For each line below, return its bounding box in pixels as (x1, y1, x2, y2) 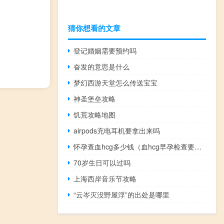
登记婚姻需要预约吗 (73, 45, 137, 55)
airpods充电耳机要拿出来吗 (73, 125, 160, 135)
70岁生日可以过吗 (73, 157, 131, 167)
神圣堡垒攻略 (73, 93, 116, 103)
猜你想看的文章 (68, 22, 120, 33)
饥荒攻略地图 (73, 109, 116, 119)
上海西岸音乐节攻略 (73, 173, 137, 183)
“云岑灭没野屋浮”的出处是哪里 (73, 189, 170, 199)
